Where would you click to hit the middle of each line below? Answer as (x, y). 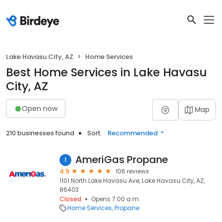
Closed (70, 199)
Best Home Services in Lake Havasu (106, 72)
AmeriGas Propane (122, 160)
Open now (40, 108)
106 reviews (132, 171)
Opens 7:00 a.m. (116, 199)
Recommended (133, 133)
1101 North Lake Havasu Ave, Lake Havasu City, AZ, (132, 181)
